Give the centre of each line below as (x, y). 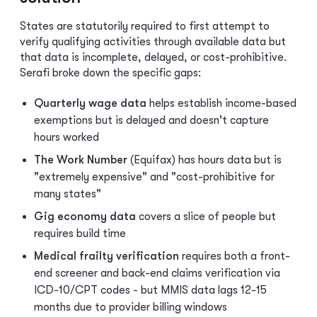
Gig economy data (85, 217)
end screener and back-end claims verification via (157, 273)
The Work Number (81, 160)
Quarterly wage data (90, 103)
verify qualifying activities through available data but (153, 42)
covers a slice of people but (206, 217)
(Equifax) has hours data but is (204, 160)
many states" (68, 194)
